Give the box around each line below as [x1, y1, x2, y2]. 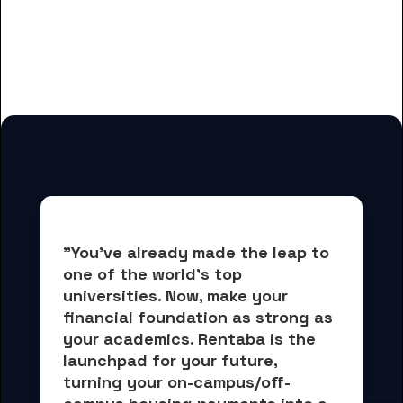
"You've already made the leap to [63, 242, 334, 264]
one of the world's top [63, 264, 246, 285]
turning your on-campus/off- [63, 372, 291, 393]
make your [207, 285, 292, 307]
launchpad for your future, [63, 350, 282, 372]
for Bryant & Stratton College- [37, 30, 366, 59]
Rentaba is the [193, 328, 320, 350]
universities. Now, [63, 285, 207, 307]
